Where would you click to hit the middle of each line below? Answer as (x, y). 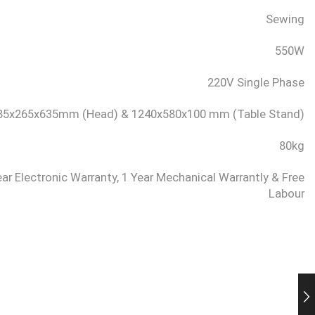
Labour (286, 194)
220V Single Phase (256, 83)
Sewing (285, 19)
